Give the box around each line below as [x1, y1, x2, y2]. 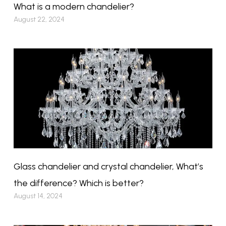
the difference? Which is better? [13, 177, 144, 189]
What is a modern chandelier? [13, 1, 134, 13]
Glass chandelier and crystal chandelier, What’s [13, 160, 203, 172]
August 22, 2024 [13, 15, 65, 24]
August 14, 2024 [13, 191, 63, 200]
